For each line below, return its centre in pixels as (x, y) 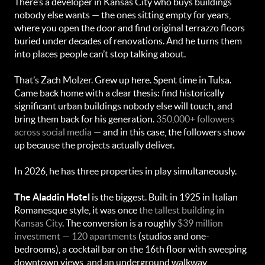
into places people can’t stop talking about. (100, 54)
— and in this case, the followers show (168, 132)
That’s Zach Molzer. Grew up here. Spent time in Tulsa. (123, 80)
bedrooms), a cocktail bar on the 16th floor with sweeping (130, 249)
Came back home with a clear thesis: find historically (119, 93)
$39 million (200, 223)
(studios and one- (173, 236)
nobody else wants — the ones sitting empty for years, (122, 15)
